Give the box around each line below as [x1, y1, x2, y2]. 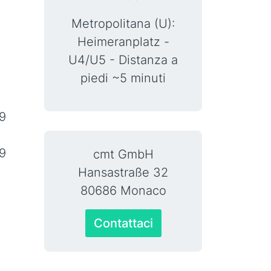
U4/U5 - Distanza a [68, 53, 178, 67]
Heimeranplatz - [77, 34, 169, 49]
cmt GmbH [93, 147, 154, 162]
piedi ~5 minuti [80, 71, 166, 85]
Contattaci [93, 216, 153, 230]
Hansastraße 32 [78, 165, 168, 180]
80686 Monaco [80, 183, 166, 198]
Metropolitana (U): [71, 16, 175, 31]
